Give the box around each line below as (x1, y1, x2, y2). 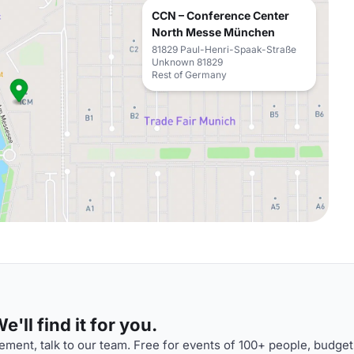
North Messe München (152, 25, 275, 39)
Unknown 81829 (152, 56, 223, 68)
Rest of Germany (152, 69, 227, 81)
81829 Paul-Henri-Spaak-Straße (152, 43, 296, 55)
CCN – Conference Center (152, 9, 289, 22)
